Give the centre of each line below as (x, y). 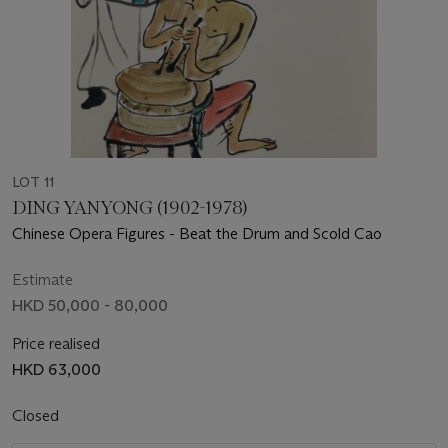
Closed (37, 415)
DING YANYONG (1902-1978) (130, 207)
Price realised (56, 343)
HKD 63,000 (56, 369)
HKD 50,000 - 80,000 (90, 305)
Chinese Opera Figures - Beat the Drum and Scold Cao (197, 233)
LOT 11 (33, 181)
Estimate (42, 279)
